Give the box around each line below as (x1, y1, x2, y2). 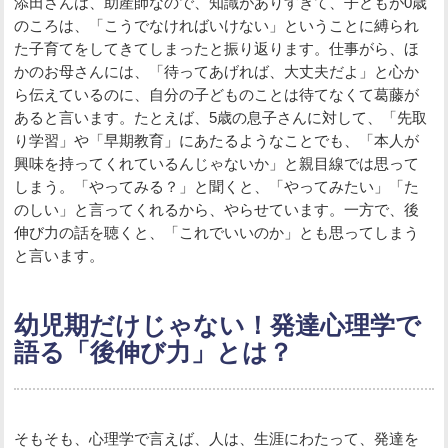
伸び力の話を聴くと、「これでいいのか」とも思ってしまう (14, 223, 420, 241)
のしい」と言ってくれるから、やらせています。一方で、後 (14, 200, 420, 218)
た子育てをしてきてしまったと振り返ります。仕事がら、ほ (14, 39, 420, 57)
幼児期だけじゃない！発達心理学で (14, 312, 422, 340)
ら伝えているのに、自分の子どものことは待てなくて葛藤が (14, 85, 420, 103)
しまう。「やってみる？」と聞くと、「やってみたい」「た (14, 177, 420, 195)
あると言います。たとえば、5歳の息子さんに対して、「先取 (14, 108, 428, 126)
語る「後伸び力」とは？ (14, 339, 294, 367)
